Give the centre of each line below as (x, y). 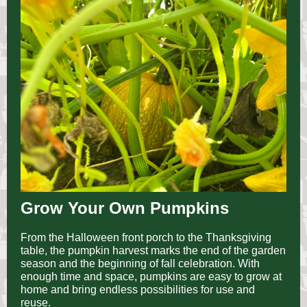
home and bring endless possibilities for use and (138, 290)
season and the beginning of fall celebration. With (140, 263)
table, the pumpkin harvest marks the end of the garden (153, 250)
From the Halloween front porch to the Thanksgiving (146, 237)
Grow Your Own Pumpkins (125, 208)
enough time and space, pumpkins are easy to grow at (151, 277)
